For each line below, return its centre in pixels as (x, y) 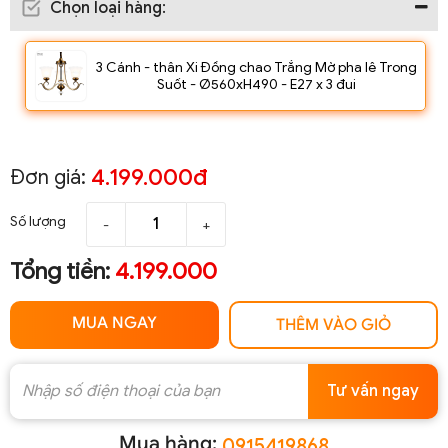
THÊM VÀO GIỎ (333, 324)
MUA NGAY (114, 323)
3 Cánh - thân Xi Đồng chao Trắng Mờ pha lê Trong (256, 67)
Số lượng (38, 222)
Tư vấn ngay (373, 391)
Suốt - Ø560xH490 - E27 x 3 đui (256, 84)
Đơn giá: (48, 177)
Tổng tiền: (62, 271)
